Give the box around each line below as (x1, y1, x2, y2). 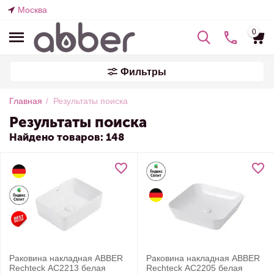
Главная (9, 96, 42, 106)
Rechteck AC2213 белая (9, 263, 106, 273)
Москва (18, 5, 47, 15)
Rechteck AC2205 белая (146, 263, 243, 273)
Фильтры (120, 67, 166, 77)
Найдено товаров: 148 (9, 131, 124, 143)
